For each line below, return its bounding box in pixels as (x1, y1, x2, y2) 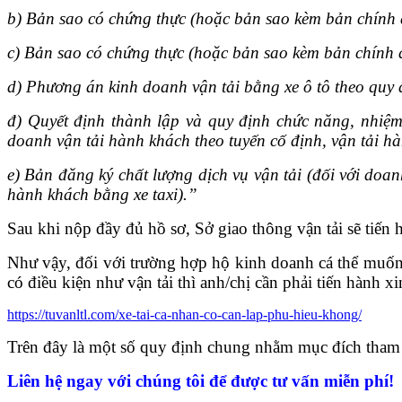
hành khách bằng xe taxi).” (7, 184, 197, 204)
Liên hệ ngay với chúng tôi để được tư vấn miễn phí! (7, 371, 394, 390)
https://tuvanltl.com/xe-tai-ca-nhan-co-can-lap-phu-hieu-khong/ (7, 306, 362, 322)
